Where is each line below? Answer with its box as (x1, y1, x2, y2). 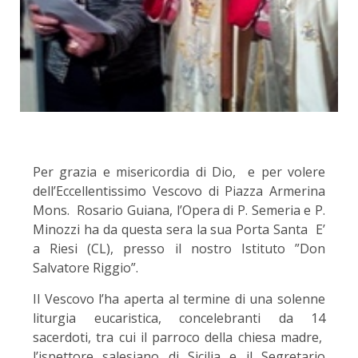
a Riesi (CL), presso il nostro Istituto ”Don (33, 240, 325, 258)
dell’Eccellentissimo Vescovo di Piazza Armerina (33, 182, 325, 201)
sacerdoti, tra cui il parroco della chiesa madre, (33, 328, 325, 347)
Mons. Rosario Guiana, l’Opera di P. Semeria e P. (33, 201, 325, 220)
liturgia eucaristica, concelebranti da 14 (33, 309, 325, 328)
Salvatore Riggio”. (33, 259, 138, 277)
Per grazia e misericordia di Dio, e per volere (33, 163, 325, 181)
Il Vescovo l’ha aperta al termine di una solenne (33, 290, 325, 308)
